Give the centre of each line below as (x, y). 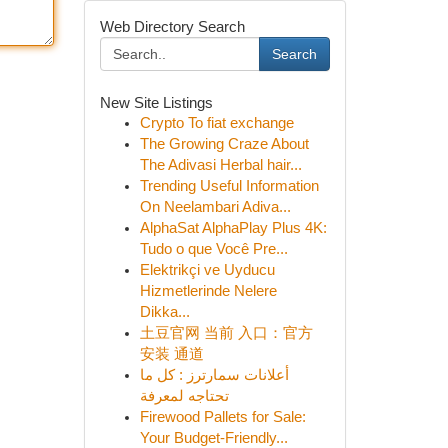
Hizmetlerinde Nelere (208, 291)
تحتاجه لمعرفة (184, 396)
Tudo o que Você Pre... (213, 249)
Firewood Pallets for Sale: (222, 417)
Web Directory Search (172, 26)
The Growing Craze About (224, 144)
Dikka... (164, 312)
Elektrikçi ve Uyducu (207, 270)
